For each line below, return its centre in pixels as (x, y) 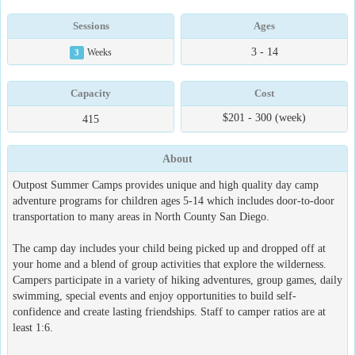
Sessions (91, 26)
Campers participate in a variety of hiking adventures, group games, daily (177, 280)
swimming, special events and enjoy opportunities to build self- (155, 296)
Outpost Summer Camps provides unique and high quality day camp (166, 185)
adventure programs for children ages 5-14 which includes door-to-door (174, 200)
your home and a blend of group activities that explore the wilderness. (170, 264)
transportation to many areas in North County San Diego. (141, 216)
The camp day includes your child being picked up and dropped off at (169, 248)
